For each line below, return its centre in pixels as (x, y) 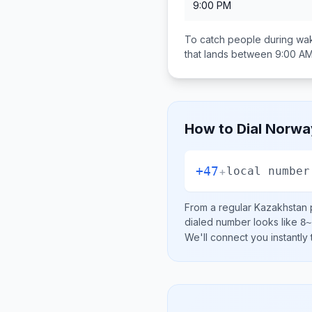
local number (268, 171)
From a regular (219, 207)
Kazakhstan (281, 207)
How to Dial (225, 129)
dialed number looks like (242, 222)
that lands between (230, 54)
